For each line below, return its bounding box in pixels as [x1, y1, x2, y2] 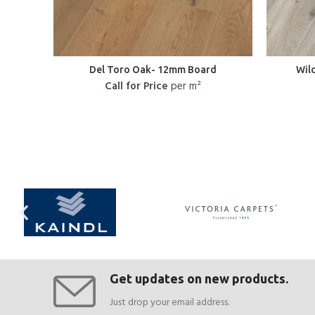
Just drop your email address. [110, 295, 229, 311]
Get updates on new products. [110, 271, 288, 285]
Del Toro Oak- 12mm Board [89, 64, 217, 75]
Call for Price [105, 78, 168, 95]
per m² [168, 78, 201, 95]
